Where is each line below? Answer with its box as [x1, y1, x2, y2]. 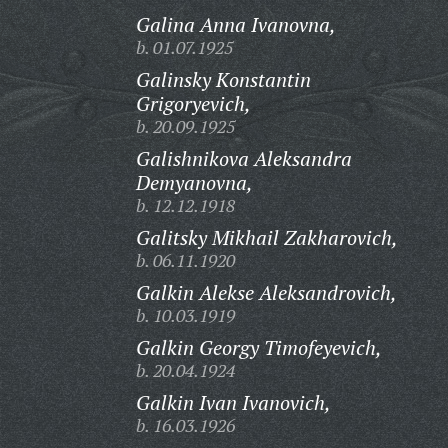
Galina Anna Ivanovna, [135, 11, 336, 38]
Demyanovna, [135, 169, 253, 196]
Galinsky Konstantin [135, 66, 311, 93]
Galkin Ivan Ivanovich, [135, 389, 331, 416]
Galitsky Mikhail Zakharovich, [135, 224, 398, 251]
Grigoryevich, [135, 90, 251, 117]
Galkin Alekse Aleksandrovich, [135, 279, 397, 306]
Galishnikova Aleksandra [135, 145, 352, 172]
